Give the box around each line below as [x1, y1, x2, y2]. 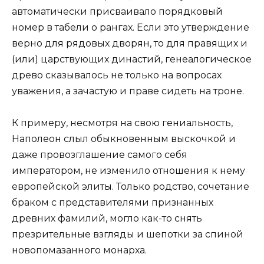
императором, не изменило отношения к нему [12, 165, 245, 177]
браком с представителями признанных [12, 197, 213, 209]
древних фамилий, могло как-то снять [12, 213, 202, 225]
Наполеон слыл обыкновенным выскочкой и [12, 133, 236, 145]
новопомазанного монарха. [12, 245, 147, 256]
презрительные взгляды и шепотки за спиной [12, 229, 243, 240]
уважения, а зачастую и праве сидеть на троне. [12, 85, 244, 97]
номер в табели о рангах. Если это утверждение [12, 22, 249, 34]
